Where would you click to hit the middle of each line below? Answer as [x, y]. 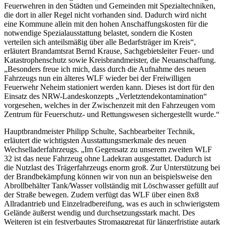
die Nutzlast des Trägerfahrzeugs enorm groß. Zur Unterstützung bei [112, 168]
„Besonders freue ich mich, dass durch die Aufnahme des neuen [105, 69]
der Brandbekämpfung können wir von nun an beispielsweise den [108, 177]
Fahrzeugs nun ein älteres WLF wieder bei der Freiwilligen [97, 78]
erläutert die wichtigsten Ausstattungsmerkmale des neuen [95, 141]
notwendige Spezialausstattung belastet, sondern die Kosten [98, 33]
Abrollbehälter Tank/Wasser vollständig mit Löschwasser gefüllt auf [111, 186]
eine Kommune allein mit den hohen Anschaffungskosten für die [106, 24]
